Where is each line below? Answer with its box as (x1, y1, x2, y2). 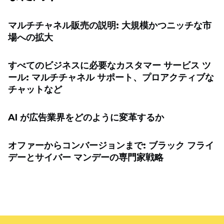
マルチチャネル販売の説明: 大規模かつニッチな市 (8, 20, 211, 31)
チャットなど (8, 84, 62, 95)
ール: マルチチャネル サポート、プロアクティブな (8, 72, 214, 83)
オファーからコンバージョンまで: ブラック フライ (8, 140, 214, 151)
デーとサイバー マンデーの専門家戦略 (8, 152, 163, 163)
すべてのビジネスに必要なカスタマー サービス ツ (8, 60, 211, 71)
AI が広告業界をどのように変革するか (8, 112, 164, 123)
